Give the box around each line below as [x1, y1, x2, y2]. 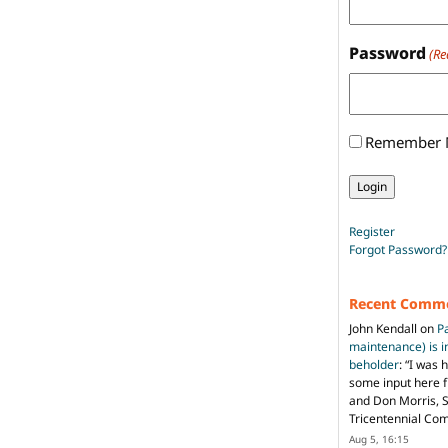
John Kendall [349, 319, 417, 337]
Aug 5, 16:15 [349, 431, 409, 446]
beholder [349, 355, 399, 373]
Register [349, 222, 395, 240]
